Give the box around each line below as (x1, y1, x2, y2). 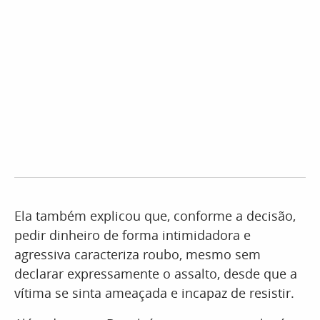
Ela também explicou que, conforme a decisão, (14, 207, 296, 224)
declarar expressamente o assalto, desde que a (14, 265, 297, 282)
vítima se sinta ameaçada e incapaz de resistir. (14, 284, 294, 301)
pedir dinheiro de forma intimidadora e (14, 226, 251, 244)
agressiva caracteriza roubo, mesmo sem (14, 246, 261, 263)
